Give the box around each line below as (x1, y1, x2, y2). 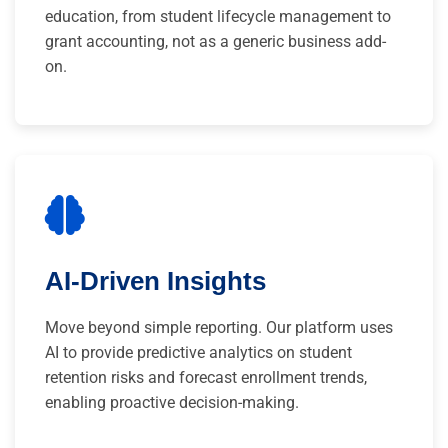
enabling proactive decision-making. (45, 392, 299, 412)
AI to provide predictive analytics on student (45, 342, 352, 362)
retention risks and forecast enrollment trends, (45, 367, 367, 387)
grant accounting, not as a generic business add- (45, 31, 386, 51)
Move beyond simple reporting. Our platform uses (45, 317, 393, 337)
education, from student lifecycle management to (45, 6, 391, 26)
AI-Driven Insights (45, 266, 266, 295)
